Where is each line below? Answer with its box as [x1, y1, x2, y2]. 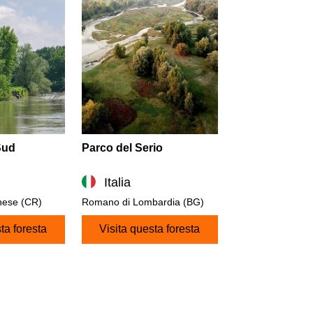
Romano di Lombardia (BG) [81, 196, 204, 208]
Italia [103, 175, 131, 190]
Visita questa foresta [99, 223, 201, 235]
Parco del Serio [81, 142, 163, 154]
